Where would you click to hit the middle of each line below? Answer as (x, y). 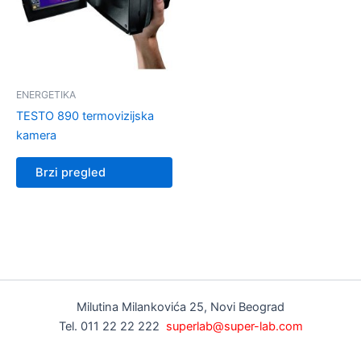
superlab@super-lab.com (234, 326)
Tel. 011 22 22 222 (112, 326)
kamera (36, 136)
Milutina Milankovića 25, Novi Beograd (180, 307)
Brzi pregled (71, 173)
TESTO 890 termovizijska (85, 116)
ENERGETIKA (46, 95)
